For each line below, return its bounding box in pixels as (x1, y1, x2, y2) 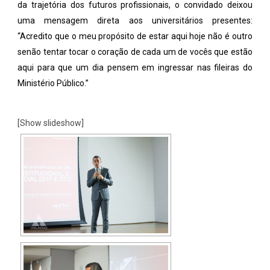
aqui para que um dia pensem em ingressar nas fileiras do (17, 63, 253, 73)
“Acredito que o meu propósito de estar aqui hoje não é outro (17, 31, 253, 42)
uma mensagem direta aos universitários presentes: (17, 16, 253, 26)
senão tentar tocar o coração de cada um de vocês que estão (17, 47, 253, 57)
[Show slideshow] (17, 118, 84, 128)
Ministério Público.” (17, 78, 89, 89)
